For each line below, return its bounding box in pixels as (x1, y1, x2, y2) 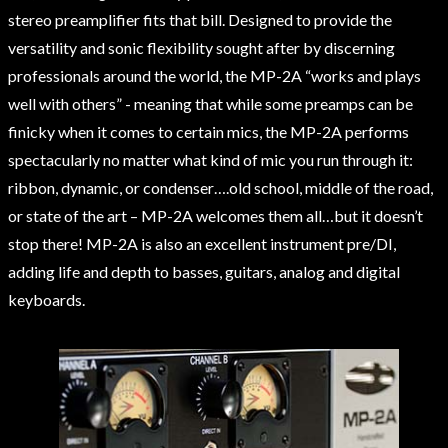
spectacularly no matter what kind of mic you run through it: (8, 150, 413, 170)
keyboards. (8, 290, 85, 310)
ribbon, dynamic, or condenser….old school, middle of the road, (8, 178, 433, 198)
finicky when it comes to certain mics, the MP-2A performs (8, 122, 409, 142)
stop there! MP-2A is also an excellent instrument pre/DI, (8, 234, 396, 254)
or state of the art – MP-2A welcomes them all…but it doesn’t (8, 206, 423, 226)
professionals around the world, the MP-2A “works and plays (8, 66, 421, 86)
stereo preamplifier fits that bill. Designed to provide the (8, 10, 392, 30)
